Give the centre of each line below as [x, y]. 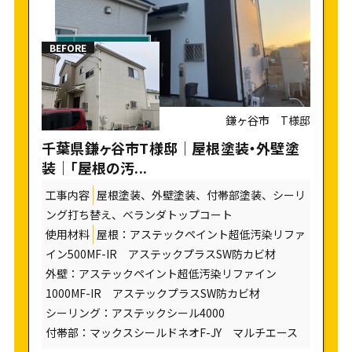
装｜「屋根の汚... [94, 168]
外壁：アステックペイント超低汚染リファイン [161, 274]
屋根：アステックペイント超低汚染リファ [201, 235]
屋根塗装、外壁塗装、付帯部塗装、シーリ [201, 195]
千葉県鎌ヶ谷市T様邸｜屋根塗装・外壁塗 [170, 148]
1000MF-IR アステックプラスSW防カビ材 [158, 293]
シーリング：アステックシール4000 [140, 313]
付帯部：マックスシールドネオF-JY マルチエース [171, 333]
